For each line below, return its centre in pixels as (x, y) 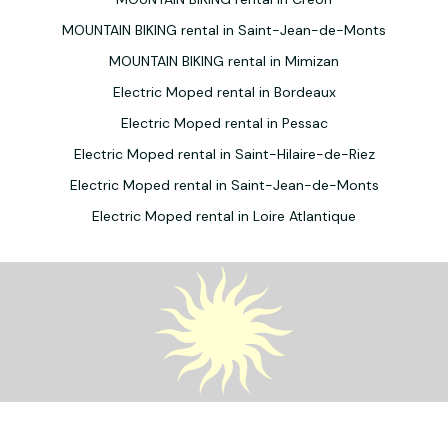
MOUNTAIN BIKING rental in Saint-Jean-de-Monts (224, 30)
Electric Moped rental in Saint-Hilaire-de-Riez (224, 154)
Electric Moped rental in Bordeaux (224, 92)
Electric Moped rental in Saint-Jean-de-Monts (224, 185)
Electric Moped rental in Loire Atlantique (224, 216)
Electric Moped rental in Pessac (224, 123)
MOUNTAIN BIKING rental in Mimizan (224, 61)
